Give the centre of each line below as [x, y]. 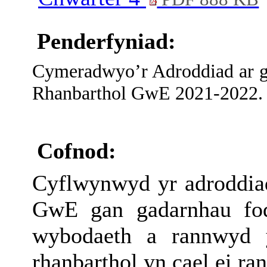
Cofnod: [77, 151]
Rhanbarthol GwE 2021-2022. [148, 93]
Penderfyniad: [106, 41]
